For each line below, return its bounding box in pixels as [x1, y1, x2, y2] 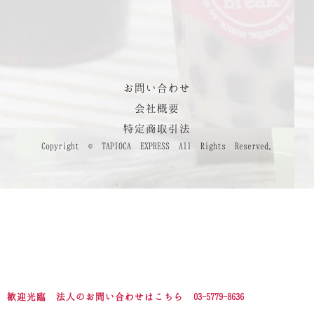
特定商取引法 [123, 122, 191, 134]
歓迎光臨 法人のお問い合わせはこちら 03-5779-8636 [7, 292, 244, 301]
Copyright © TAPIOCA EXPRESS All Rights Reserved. [41, 140, 273, 151]
